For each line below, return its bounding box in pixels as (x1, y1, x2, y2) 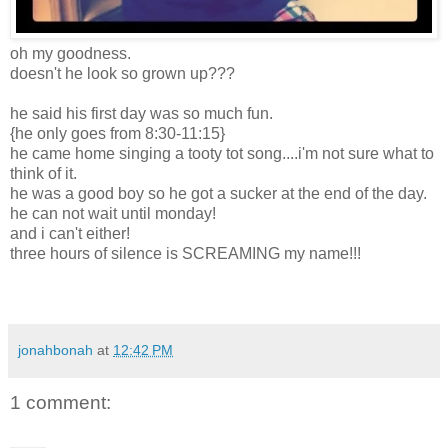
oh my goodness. (10, 44, 131, 62)
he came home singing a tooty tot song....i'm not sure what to (10, 144, 434, 162)
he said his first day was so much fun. (10, 104, 273, 122)
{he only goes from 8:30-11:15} (10, 124, 225, 142)
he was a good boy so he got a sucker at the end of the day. (10, 184, 427, 202)
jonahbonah (18, 341, 93, 358)
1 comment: (10, 391, 111, 413)
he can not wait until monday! (10, 204, 216, 222)
